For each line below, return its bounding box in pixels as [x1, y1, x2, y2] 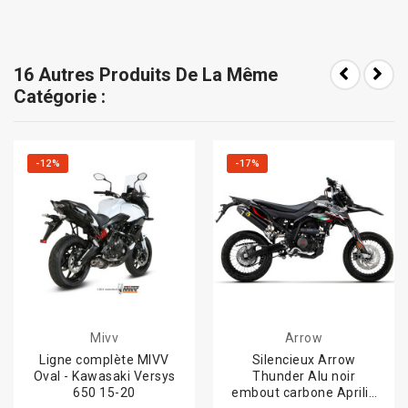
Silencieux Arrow [251, 352, 356, 368]
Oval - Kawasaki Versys [33, 369, 176, 384]
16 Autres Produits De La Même [14, 64, 278, 87]
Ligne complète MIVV [39, 352, 169, 368]
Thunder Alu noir [252, 369, 355, 384]
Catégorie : [14, 86, 106, 108]
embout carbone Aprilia [231, 385, 376, 401]
